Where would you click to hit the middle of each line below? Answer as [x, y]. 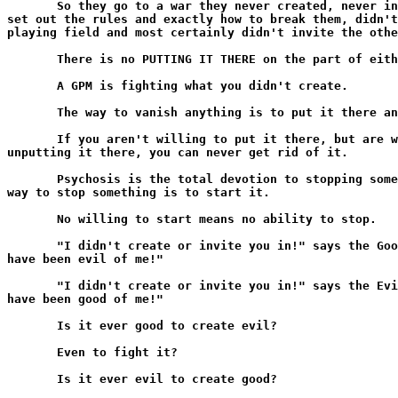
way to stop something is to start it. [139, 192]
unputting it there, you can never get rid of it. [178, 152]
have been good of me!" [85, 299]
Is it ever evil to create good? [142, 379]
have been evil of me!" [85, 259]
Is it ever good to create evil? [142, 326]
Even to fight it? [92, 352]
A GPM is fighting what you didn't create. [178, 86]
